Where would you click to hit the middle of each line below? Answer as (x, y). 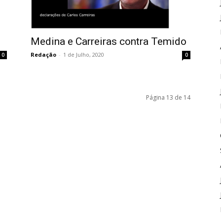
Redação (43, 54)
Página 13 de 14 (168, 97)
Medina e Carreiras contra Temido (109, 41)
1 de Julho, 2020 (84, 54)
